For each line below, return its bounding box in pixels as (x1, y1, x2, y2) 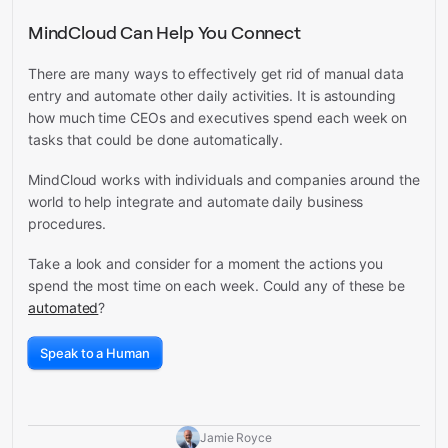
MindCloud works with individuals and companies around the (28, 171, 421, 189)
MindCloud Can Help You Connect (28, 22, 301, 44)
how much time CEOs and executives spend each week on (28, 109, 408, 127)
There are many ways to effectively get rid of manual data (28, 65, 405, 83)
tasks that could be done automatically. (28, 131, 284, 149)
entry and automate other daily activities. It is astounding (28, 87, 396, 105)
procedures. (28, 215, 107, 233)
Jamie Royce (199, 430, 273, 446)
